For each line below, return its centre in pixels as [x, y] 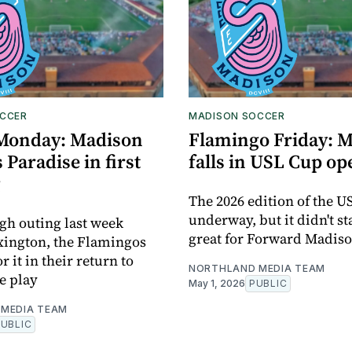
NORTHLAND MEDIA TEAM [257, 269]
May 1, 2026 [217, 284]
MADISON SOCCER [237, 116]
